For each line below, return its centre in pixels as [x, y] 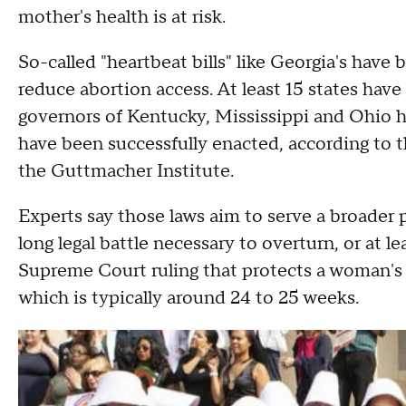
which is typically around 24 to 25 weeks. [188, 298]
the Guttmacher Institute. [126, 171]
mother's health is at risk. [122, 17]
